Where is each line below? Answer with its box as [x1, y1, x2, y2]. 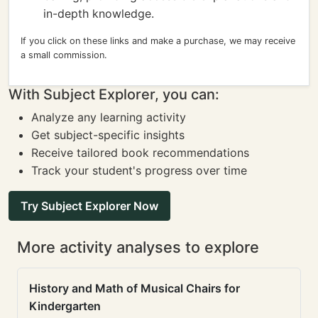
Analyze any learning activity [31, 110, 186, 124]
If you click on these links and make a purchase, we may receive [21, 35, 295, 46]
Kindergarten [29, 299, 101, 313]
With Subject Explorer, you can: [9, 86, 219, 103]
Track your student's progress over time [31, 163, 247, 177]
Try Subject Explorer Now [21, 199, 158, 213]
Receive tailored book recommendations [31, 146, 249, 160]
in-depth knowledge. [43, 6, 154, 21]
